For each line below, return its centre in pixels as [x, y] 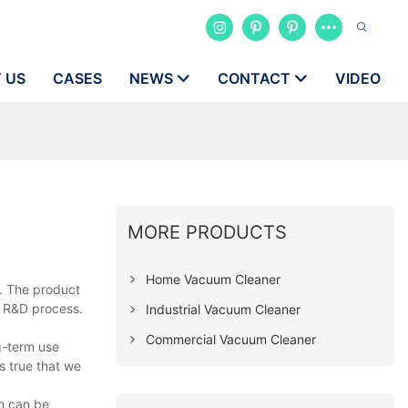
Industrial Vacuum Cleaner [224, 309]
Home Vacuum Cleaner [214, 279]
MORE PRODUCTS [208, 232]
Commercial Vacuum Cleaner [231, 339]
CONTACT [254, 78]
